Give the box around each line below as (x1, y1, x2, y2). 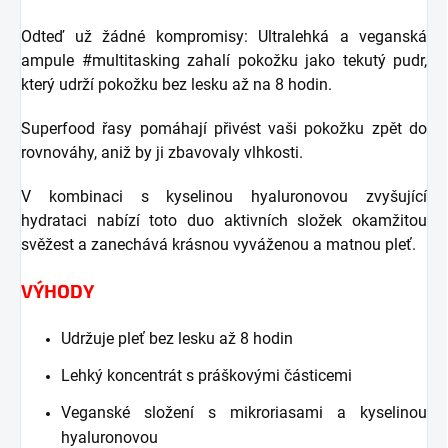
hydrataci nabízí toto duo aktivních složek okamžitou (21, 211, 427, 231)
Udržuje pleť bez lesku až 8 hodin (61, 329, 293, 349)
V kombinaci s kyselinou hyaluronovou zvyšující (21, 187, 427, 207)
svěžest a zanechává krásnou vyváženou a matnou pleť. (21, 235, 416, 255)
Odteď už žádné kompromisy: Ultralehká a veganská (21, 27, 427, 47)
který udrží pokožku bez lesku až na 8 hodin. (21, 75, 332, 95)
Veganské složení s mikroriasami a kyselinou (61, 403, 427, 423)
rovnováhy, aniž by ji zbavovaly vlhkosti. (21, 143, 303, 163)
